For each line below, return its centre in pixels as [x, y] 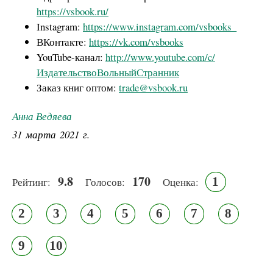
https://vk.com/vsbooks [136, 41]
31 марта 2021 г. [51, 134]
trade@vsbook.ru [153, 87]
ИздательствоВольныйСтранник [108, 72]
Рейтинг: [31, 182]
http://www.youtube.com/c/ [160, 57]
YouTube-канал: [71, 57]
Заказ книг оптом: [78, 87]
